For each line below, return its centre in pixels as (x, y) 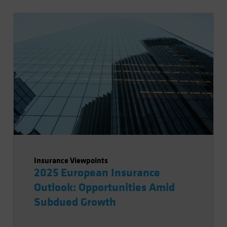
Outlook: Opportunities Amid (104, 187)
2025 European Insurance (97, 173)
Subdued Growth (75, 202)
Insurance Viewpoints (71, 160)
